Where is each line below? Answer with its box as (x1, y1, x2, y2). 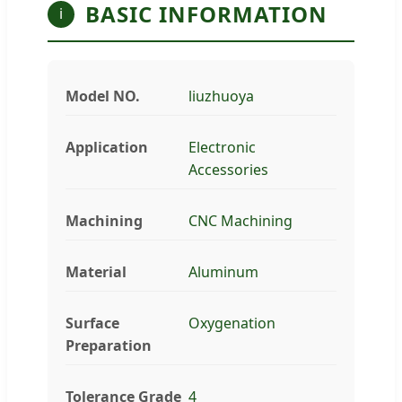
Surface (66, 312, 119, 333)
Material (66, 261, 127, 282)
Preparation (66, 335, 152, 355)
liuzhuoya (188, 85, 255, 106)
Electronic (188, 136, 257, 157)
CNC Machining (188, 210, 293, 231)
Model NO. (66, 85, 140, 106)
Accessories (188, 159, 269, 179)
